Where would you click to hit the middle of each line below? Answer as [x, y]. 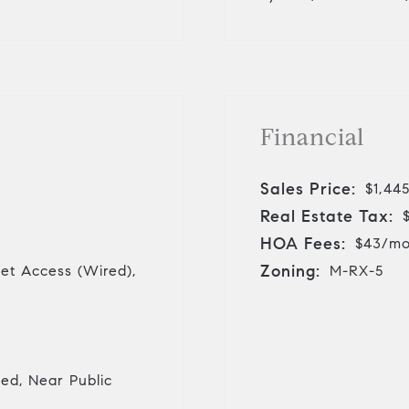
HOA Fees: [303, 243]
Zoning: [290, 271]
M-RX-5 [357, 270]
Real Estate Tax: [327, 216]
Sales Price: [308, 189]
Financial [313, 136]
